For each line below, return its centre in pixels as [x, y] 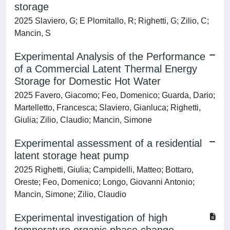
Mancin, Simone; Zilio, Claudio [70, 194]
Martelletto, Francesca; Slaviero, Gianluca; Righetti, [108, 108]
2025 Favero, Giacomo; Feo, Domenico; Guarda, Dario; [115, 95]
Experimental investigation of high [91, 218]
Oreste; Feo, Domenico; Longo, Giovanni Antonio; [104, 182]
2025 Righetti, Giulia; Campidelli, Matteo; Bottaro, [104, 170]
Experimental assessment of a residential [108, 143]
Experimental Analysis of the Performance [110, 56]
